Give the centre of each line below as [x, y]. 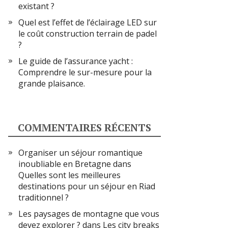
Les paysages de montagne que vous [89, 214]
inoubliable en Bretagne [65, 164]
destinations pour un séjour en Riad [87, 186]
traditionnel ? [44, 197]
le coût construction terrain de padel [88, 34]
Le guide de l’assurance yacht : [76, 61]
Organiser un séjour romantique [80, 153]
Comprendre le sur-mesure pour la [85, 72]
